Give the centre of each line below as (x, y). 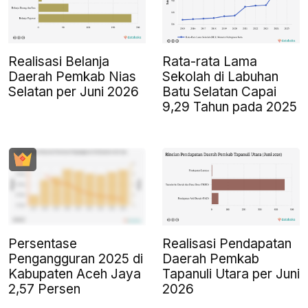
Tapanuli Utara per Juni (231, 274)
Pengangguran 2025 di (76, 258)
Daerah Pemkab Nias (72, 77)
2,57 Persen (44, 289)
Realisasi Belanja (59, 62)
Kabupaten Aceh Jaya (75, 274)
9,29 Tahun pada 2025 (230, 107)
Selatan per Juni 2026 (74, 92)
